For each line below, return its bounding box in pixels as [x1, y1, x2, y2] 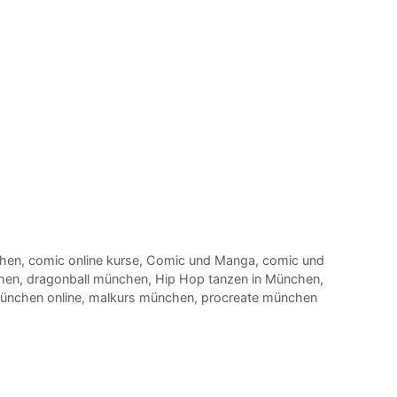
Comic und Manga [145, 252, 255, 268]
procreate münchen [201, 289, 317, 305]
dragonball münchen [27, 270, 148, 286]
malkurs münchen [89, 289, 194, 305]
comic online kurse [27, 252, 139, 268]
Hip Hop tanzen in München [155, 270, 320, 286]
